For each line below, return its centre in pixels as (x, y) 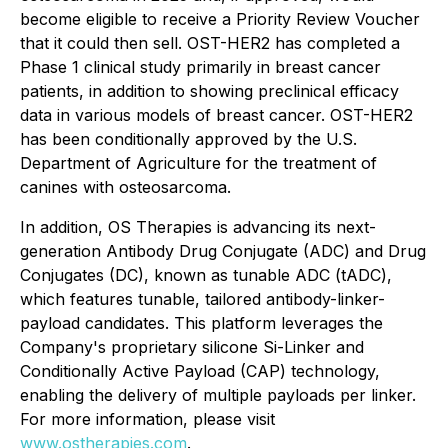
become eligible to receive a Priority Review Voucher (220, 19)
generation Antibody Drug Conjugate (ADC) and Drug (223, 251)
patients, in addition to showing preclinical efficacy (209, 91)
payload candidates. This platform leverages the (201, 323)
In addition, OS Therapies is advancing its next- (198, 227)
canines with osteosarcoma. (125, 187)
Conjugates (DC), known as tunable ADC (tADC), (206, 275)
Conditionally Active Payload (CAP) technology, (200, 371)
